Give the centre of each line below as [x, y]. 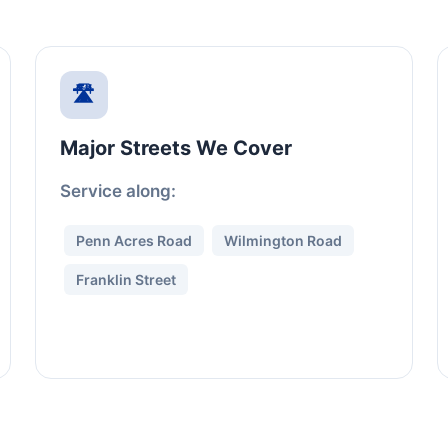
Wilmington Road [282, 240]
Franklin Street [125, 279]
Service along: [117, 191]
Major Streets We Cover [175, 148]
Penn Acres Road [133, 240]
